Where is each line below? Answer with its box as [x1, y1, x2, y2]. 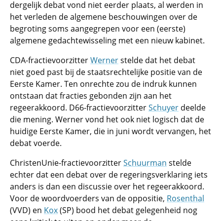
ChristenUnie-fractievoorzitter [10, 157, 123, 168]
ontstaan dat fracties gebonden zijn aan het [10, 90, 172, 101]
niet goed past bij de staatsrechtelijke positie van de [10, 67, 202, 77]
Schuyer [148, 102, 179, 113]
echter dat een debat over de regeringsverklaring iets [10, 169, 208, 180]
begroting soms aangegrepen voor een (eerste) [10, 23, 185, 34]
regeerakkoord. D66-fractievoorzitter [10, 102, 148, 113]
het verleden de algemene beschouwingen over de [10, 11, 197, 22]
